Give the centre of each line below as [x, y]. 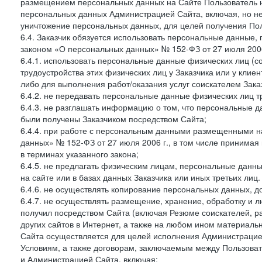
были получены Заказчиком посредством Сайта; [113, 119]
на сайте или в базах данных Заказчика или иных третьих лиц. [140, 177]
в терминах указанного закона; [80, 154]
